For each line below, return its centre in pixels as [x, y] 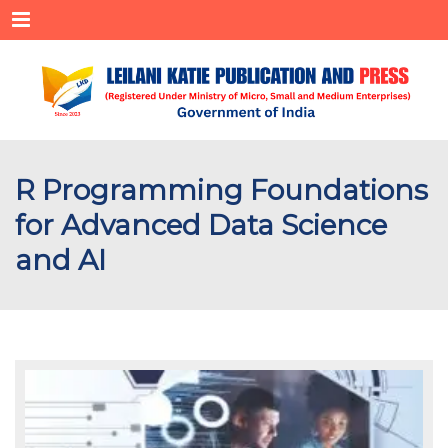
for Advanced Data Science [201, 225]
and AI [60, 260]
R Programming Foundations [221, 190]
